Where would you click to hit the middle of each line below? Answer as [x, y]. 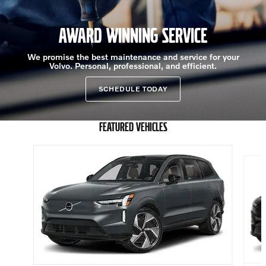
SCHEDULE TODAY [133, 89]
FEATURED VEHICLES [133, 126]
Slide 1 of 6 [25, 150]
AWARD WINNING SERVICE [133, 35]
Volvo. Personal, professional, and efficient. [133, 66]
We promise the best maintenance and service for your [133, 57]
